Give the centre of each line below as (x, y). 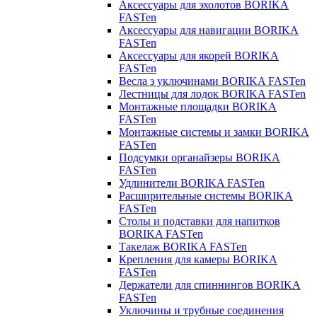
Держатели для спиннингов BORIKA (210, 284)
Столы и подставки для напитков (200, 221)
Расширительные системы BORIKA (206, 195)
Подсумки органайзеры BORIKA (200, 157)
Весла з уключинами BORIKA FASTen (212, 81)
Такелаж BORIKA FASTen (183, 246)
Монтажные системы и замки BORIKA (214, 132)
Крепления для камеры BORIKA (198, 259)
